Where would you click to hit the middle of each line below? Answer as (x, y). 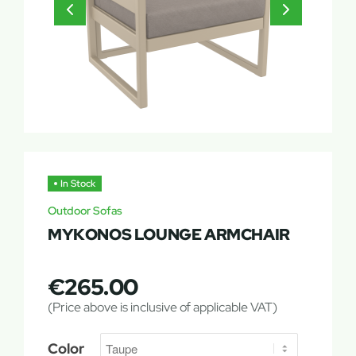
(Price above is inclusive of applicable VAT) (163, 307)
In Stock (78, 184)
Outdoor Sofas (85, 211)
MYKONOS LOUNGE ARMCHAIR (169, 234)
